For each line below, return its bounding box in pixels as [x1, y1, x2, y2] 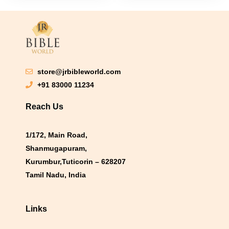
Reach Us [26, 102, 63, 111]
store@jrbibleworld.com [37, 67, 121, 76]
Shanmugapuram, [26, 144, 87, 152]
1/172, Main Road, [26, 130, 87, 139]
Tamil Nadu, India [26, 170, 86, 179]
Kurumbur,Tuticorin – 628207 [26, 157, 126, 166]
